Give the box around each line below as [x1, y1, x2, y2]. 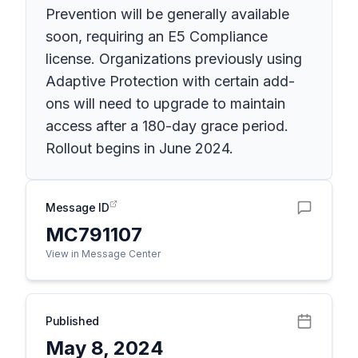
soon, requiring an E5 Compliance [46, 28, 268, 45]
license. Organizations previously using [46, 50, 302, 67]
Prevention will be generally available [46, 6, 289, 22]
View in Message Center [46, 248, 161, 260]
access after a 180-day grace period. [46, 117, 288, 134]
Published [46, 314, 99, 328]
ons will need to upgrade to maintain [46, 95, 285, 112]
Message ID [46, 201, 109, 214]
